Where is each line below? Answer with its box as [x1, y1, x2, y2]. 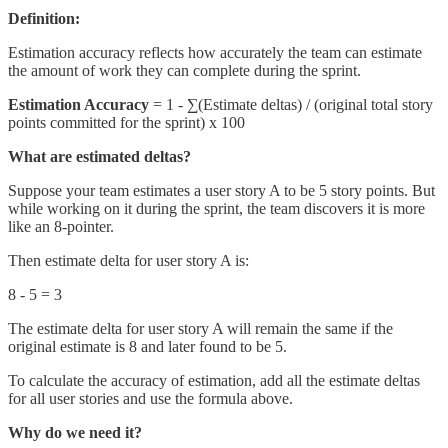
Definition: [8, 10, 80, 28]
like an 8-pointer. [8, 218, 114, 236]
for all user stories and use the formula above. [8, 390, 293, 408]
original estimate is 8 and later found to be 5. [8, 338, 287, 356]
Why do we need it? [8, 424, 142, 442]
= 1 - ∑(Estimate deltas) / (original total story [149, 96, 433, 114]
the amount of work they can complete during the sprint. [8, 62, 361, 80]
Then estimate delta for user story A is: [8, 252, 249, 270]
